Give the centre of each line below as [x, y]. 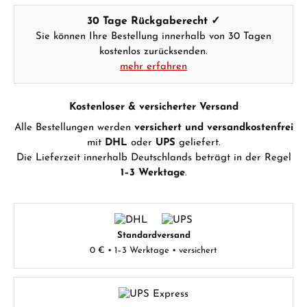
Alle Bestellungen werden [74, 128]
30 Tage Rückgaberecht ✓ [153, 21]
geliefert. [198, 143]
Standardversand [153, 236]
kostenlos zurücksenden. [153, 52]
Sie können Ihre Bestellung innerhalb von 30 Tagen [153, 37]
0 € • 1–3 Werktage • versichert [153, 251]
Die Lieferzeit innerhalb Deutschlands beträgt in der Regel [153, 158]
